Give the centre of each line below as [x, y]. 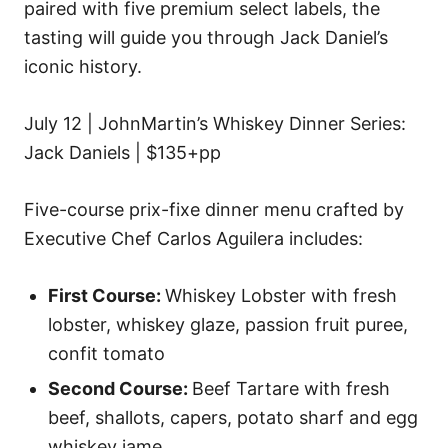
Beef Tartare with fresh [291, 388]
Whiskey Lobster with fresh [281, 295]
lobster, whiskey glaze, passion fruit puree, [228, 324]
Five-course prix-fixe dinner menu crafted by [214, 209]
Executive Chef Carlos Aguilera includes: [196, 238]
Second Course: [120, 388]
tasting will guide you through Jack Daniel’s [206, 37]
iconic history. [85, 66]
